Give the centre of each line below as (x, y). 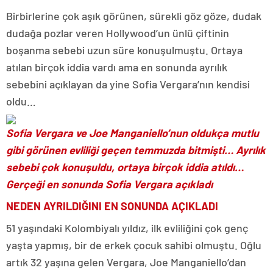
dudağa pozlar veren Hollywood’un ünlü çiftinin (118, 33)
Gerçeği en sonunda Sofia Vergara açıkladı (109, 184)
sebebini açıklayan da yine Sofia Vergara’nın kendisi (128, 84)
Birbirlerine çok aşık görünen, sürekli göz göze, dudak (134, 16)
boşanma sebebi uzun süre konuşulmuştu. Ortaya (124, 50)
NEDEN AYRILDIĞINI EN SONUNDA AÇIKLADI (112, 206)
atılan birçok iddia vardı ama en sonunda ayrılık (117, 67)
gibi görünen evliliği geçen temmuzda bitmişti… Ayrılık (136, 150)
